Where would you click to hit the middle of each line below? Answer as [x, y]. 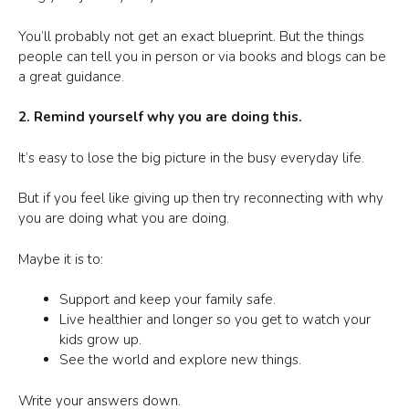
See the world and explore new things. [180, 360]
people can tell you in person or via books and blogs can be [202, 56]
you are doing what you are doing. [124, 218]
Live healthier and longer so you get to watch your [215, 320]
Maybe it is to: [61, 259]
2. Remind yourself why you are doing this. [160, 117]
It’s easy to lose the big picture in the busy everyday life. [191, 157]
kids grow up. [100, 340]
